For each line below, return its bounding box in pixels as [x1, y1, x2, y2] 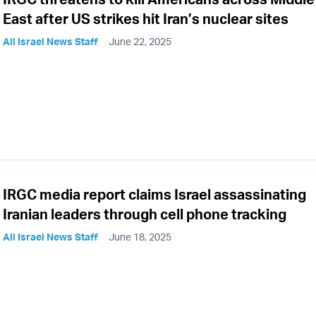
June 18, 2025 [109, 230, 171, 243]
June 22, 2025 [109, 35, 171, 47]
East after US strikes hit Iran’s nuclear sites [3, 9, 288, 28]
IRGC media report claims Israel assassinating [3, 185, 306, 203]
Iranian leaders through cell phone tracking [3, 205, 286, 223]
